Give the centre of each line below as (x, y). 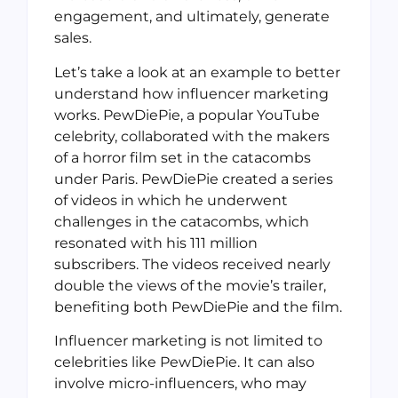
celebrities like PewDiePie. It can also (184, 362)
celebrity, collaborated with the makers (192, 136)
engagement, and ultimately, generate (192, 17)
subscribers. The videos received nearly (192, 264)
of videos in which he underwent (171, 200)
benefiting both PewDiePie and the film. (198, 306)
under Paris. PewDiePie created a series (194, 179)
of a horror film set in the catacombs (183, 157)
